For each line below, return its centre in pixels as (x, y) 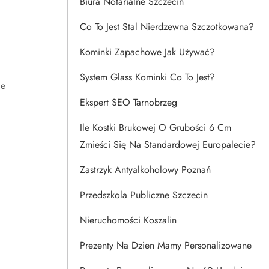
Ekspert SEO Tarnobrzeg (128, 102)
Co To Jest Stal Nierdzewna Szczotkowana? (167, 27)
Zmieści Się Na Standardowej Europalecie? (168, 144)
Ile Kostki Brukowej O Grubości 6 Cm (156, 128)
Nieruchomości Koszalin (128, 220)
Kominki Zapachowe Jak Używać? (147, 52)
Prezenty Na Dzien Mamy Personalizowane (166, 245)
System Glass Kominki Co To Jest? (147, 77)
